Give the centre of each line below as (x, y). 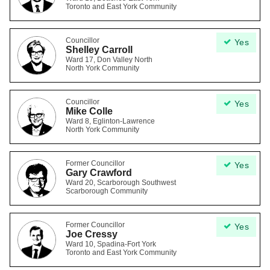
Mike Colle (89, 111)
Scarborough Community (107, 191)
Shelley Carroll (99, 50)
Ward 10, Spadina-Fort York (111, 244)
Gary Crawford (99, 173)
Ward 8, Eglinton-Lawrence (110, 121)
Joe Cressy (92, 234)
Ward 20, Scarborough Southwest (121, 183)
